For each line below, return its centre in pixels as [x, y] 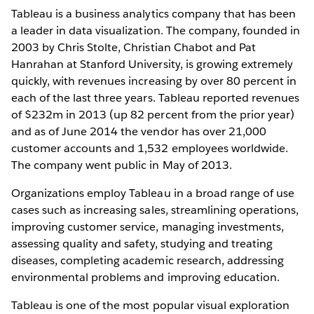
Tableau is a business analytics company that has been [154, 13]
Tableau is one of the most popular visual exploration [151, 305]
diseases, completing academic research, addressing [148, 260]
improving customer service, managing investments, [148, 226]
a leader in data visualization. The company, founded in [156, 30]
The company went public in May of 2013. [122, 165]
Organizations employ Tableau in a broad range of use [153, 193]
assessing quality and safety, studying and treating [142, 243]
